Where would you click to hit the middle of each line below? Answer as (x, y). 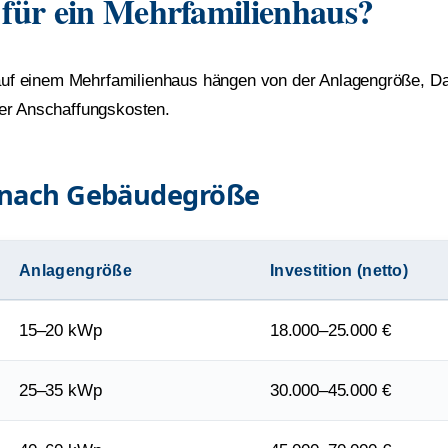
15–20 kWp (60, 330)
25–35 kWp (60, 390)
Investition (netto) (339, 269)
